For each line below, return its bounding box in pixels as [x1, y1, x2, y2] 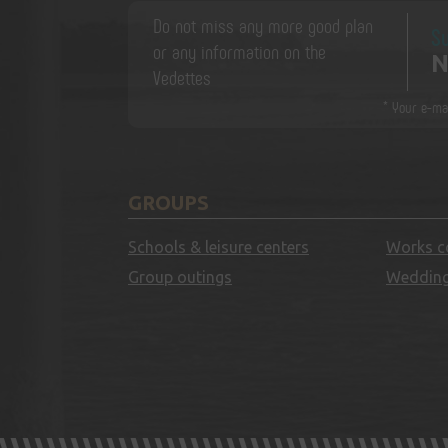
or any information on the [153, 39, 326, 64]
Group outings [128, 267, 232, 286]
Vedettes [153, 65, 211, 90]
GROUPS [128, 190, 209, 214]
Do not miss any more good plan [153, 13, 373, 38]
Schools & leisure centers [128, 237, 309, 256]
